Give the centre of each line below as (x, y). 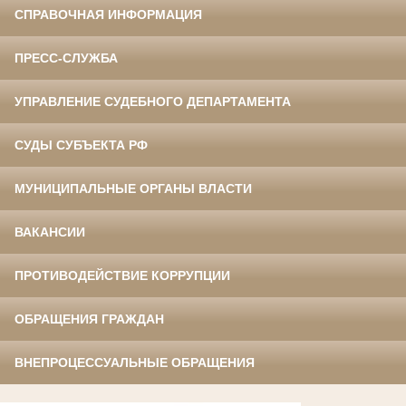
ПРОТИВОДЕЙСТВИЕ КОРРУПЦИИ (122, 276)
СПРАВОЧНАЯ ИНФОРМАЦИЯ (108, 15)
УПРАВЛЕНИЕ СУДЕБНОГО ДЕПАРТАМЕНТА (153, 102)
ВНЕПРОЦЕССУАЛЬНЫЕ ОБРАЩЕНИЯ (135, 363)
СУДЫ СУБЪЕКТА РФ (81, 145)
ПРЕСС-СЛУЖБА (66, 58)
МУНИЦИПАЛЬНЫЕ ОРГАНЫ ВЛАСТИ (133, 189)
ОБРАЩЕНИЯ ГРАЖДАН (89, 319)
